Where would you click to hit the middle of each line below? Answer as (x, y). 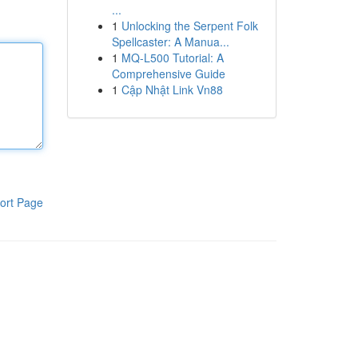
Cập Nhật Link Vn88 (172, 89)
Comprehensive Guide (168, 74)
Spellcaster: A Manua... (170, 42)
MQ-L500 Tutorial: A (172, 58)
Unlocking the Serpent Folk (189, 26)
